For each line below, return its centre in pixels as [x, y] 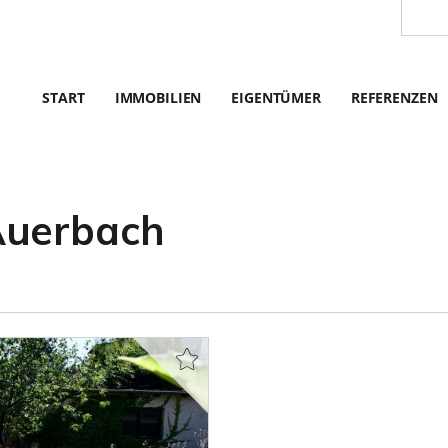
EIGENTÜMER [276, 97]
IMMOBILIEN [158, 97]
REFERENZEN [394, 97]
